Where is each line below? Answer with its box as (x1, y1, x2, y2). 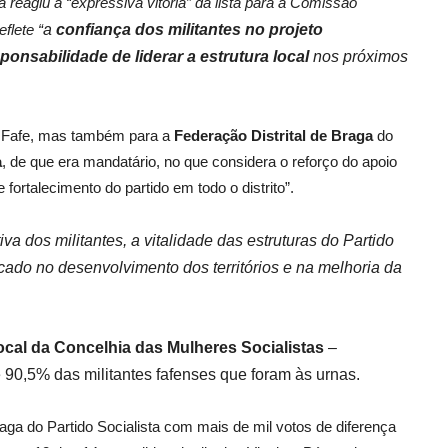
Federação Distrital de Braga (174, 127, 373, 145)
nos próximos (309, 48, 408, 66)
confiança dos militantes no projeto (56, 21, 323, 39)
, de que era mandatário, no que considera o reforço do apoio (2, 153, 397, 171)
